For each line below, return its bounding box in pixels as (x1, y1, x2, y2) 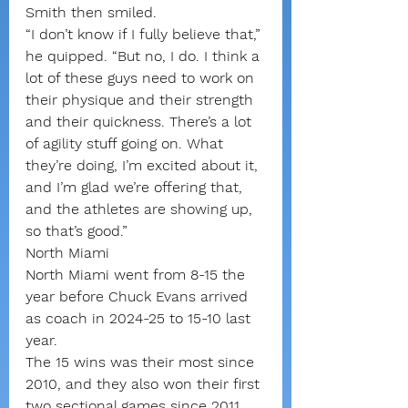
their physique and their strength (25, 91, 258, 108)
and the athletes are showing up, (25, 200, 257, 218)
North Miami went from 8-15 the (25, 266, 250, 283)
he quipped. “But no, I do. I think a (25, 47, 264, 65)
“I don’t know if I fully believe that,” (25, 25, 265, 43)
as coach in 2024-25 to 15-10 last (25, 310, 255, 327)
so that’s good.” (25, 222, 127, 240)
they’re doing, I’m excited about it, (25, 157, 262, 174)
